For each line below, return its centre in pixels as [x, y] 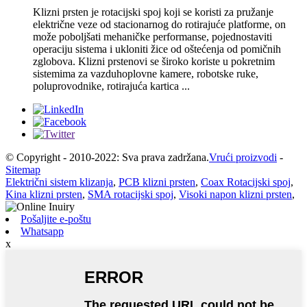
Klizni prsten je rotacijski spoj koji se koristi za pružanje [153, 12]
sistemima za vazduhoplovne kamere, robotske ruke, [146, 73]
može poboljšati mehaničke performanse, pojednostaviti [152, 36]
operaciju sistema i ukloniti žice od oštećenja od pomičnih [157, 49]
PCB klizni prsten [157, 182]
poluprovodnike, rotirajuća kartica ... [111, 86]
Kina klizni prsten [44, 194]
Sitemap [23, 169]
